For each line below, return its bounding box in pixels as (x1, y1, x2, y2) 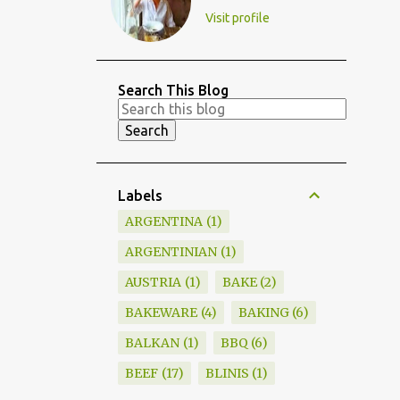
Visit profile (205, 11, 270, 25)
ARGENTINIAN (125, 244, 217, 260)
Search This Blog (118, 82, 229, 98)
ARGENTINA (125, 213, 203, 229)
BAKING (237, 304, 289, 321)
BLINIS (204, 365, 249, 381)
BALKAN (125, 335, 179, 351)
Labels (118, 187, 162, 204)
